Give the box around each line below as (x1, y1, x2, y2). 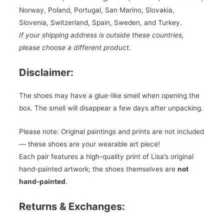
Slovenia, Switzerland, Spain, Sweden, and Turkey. (18, 18, 182, 27)
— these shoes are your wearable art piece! (18, 139, 160, 148)
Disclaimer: (18, 66, 73, 78)
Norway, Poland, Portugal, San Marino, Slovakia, (18, 6, 174, 14)
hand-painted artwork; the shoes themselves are (18, 164, 177, 173)
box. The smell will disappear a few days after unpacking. (18, 103, 203, 112)
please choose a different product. (18, 43, 131, 52)
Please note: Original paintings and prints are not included (18, 127, 204, 135)
